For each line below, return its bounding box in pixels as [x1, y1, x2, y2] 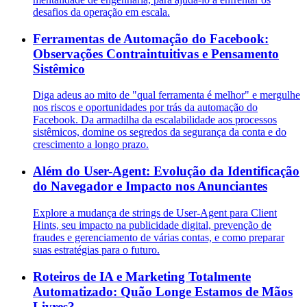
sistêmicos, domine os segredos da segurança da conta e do [33, 126, 286, 138]
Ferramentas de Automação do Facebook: [33, 31, 269, 46]
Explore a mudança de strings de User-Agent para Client [33, 206, 277, 219]
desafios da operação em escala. [33, 6, 170, 18]
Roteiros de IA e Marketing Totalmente [33, 269, 251, 284]
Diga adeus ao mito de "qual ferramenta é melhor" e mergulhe [33, 89, 300, 101]
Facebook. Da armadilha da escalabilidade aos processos [33, 114, 277, 126]
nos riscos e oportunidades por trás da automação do [33, 101, 258, 114]
